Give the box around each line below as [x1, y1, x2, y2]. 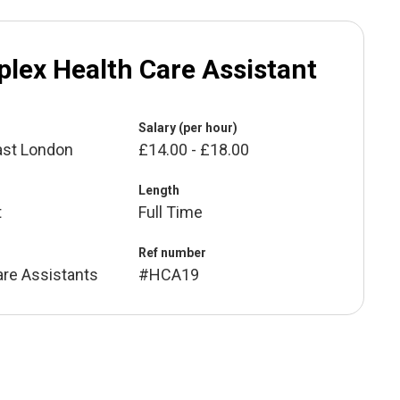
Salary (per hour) [138, 121, 238, 136]
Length [138, 183, 180, 198]
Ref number [138, 246, 207, 261]
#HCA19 [138, 265, 200, 285]
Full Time [138, 203, 204, 222]
